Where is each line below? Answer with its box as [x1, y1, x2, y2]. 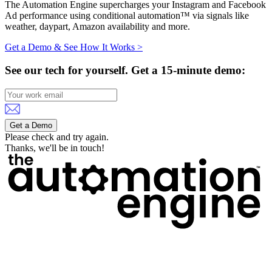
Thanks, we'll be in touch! [5, 143, 104, 154]
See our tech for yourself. [5, 64, 131, 77]
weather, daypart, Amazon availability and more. [5, 21, 190, 32]
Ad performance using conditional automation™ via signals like [5, 10, 249, 21]
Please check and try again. [5, 132, 109, 143]
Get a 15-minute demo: [131, 64, 245, 77]
